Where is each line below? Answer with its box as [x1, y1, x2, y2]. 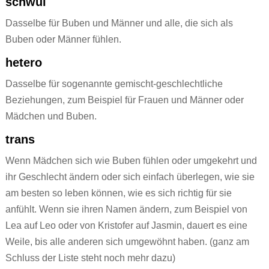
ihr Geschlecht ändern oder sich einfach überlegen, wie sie [5, 172, 255, 183]
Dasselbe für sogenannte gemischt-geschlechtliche [5, 79, 223, 89]
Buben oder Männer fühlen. [5, 34, 121, 45]
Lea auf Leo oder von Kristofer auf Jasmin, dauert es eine [5, 220, 247, 231]
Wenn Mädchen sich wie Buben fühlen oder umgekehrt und [5, 156, 257, 166]
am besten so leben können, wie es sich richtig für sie [5, 188, 232, 199]
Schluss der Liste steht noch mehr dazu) [5, 253, 175, 264]
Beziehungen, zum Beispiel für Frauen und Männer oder [5, 95, 244, 106]
